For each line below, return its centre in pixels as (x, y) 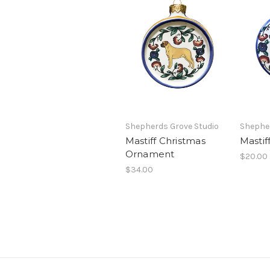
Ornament (150, 154)
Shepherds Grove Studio (172, 126)
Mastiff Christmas (165, 140)
